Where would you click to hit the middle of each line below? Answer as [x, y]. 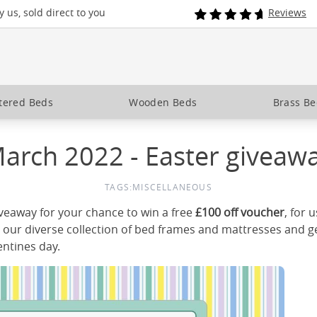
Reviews [287, 12]
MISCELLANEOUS [172, 187]
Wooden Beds [163, 102]
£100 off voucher [240, 212]
